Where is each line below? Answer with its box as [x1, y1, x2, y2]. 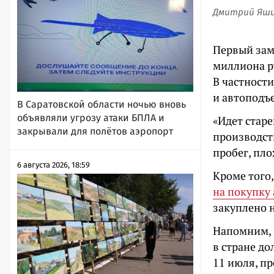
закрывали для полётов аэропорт [17, 125, 173, 137]
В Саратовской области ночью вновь [17, 98, 186, 110]
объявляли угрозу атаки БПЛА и [17, 111, 165, 124]
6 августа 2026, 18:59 [17, 160, 90, 169]
